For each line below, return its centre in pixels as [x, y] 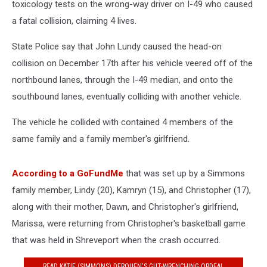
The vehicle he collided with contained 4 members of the [122, 122]
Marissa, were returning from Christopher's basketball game [129, 223]
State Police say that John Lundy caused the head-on [117, 46]
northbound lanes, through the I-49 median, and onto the [122, 80]
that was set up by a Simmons [184, 173]
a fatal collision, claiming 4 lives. [74, 21]
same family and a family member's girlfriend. [101, 139]
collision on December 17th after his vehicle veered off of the [132, 63]
